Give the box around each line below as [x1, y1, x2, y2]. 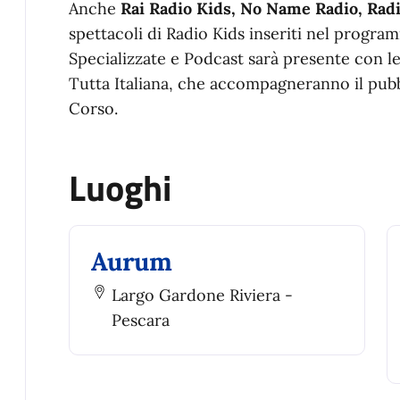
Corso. [69, 97, 118, 119]
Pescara [111, 309, 170, 330]
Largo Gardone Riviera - [111, 284, 293, 305]
